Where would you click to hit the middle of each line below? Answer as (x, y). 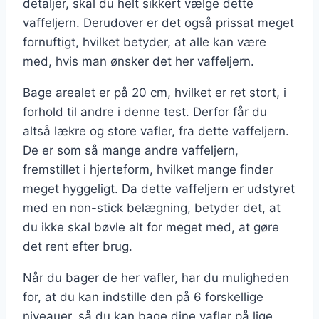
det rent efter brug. (78, 247)
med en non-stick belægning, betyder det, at (152, 208)
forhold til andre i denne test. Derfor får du (145, 112)
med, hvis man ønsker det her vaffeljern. (138, 62)
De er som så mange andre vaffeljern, (131, 151)
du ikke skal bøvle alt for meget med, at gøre (151, 228)
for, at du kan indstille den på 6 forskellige (143, 297)
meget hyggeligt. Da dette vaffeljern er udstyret (159, 189)
